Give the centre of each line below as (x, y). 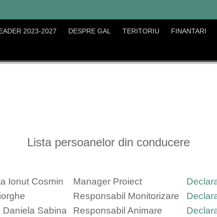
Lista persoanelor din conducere (108, 142)
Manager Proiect (107, 182)
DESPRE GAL (90, 31)
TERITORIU (141, 31)
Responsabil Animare (117, 211)
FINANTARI (189, 31)
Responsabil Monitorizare (126, 196)
